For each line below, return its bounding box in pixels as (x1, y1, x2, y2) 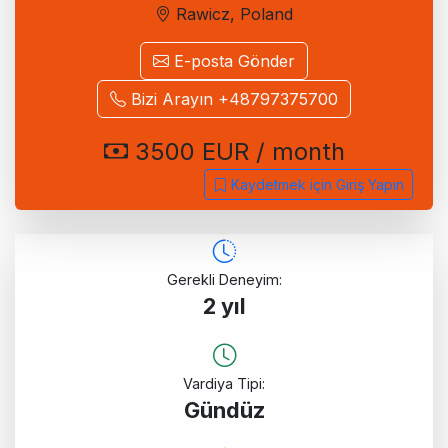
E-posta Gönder (169, 51, 295, 72)
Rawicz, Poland (171, 4, 293, 25)
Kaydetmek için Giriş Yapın (227, 176, 404, 194)
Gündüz (183, 397, 265, 424)
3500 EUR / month (127, 137, 345, 167)
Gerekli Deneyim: (166, 271, 282, 289)
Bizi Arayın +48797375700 (126, 89, 338, 110)
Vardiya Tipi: (183, 375, 265, 393)
